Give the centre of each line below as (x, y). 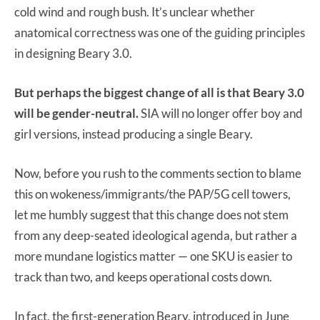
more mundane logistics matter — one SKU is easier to (153, 256)
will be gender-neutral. (77, 113)
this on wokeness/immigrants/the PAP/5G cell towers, (152, 194)
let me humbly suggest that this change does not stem (151, 214)
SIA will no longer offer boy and (222, 113)
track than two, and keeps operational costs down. (143, 276)
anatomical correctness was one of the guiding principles (160, 32)
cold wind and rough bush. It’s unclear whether (135, 11)
